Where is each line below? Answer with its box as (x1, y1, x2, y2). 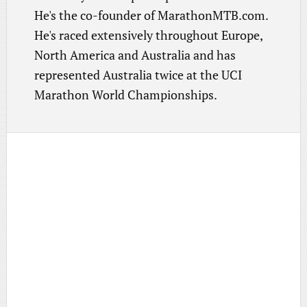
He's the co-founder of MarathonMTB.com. (34, 7, 268, 23)
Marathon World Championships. (34, 86, 217, 103)
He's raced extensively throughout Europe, (34, 27, 262, 43)
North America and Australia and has (34, 47, 236, 63)
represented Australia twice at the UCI (34, 66, 242, 83)
